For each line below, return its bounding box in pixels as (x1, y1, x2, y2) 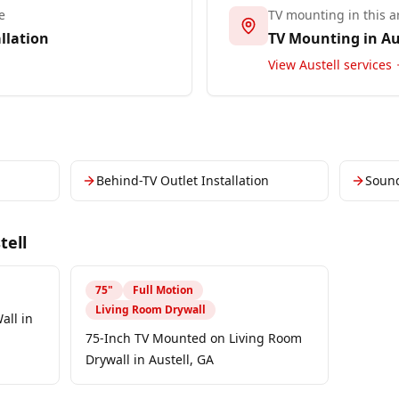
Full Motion (132, 282, 193, 297)
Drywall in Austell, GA (85, 351, 214, 368)
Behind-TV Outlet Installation (95, 172, 269, 189)
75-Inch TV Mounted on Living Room (85, 330, 302, 346)
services (340, 56, 392, 73)
